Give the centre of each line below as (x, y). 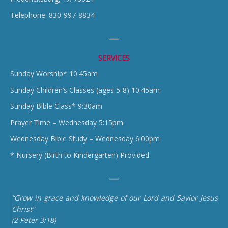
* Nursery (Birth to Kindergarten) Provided (80, 155)
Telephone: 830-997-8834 (52, 15)
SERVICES (114, 58)
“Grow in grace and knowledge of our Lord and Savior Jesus (115, 198)
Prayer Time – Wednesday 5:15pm (67, 123)
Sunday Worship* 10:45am (54, 74)
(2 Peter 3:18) (34, 220)
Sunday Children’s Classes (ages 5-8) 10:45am (85, 90)
